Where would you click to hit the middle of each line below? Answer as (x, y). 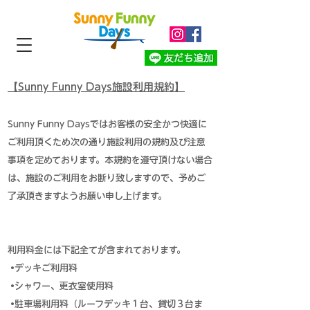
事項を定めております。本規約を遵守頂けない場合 (110, 160)
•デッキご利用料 (43, 268)
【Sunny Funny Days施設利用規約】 (96, 87)
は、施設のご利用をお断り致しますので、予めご (107, 178)
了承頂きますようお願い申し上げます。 (87, 196)
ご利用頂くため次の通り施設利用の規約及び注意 (107, 142)
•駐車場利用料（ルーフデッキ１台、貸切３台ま (105, 304)
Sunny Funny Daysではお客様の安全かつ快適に (107, 124)
